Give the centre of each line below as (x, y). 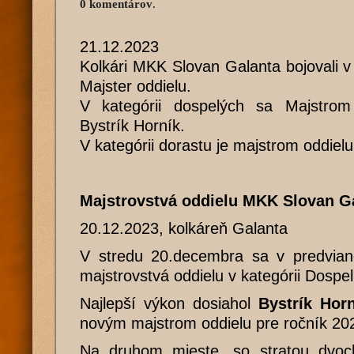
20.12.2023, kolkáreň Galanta (184, 228)
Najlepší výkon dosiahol (169, 303)
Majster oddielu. (136, 86)
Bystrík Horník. (132, 126)
